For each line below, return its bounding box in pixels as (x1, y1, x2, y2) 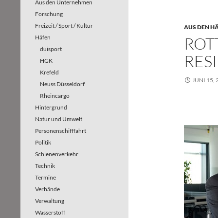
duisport (40, 45, 62, 53)
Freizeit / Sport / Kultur (35, 22, 93, 29)
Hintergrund (35, 104, 67, 111)
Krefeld (40, 69, 59, 76)
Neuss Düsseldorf (40, 80, 85, 88)
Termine (35, 174, 56, 181)
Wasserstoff (35, 209, 65, 216)
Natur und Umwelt (35, 115, 82, 123)
